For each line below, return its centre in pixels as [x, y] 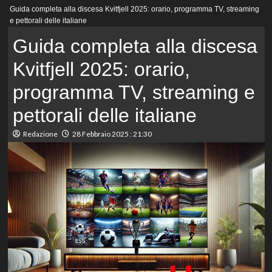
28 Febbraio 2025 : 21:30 [112, 134]
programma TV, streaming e [134, 93]
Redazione [40, 134]
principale [40, 17]
